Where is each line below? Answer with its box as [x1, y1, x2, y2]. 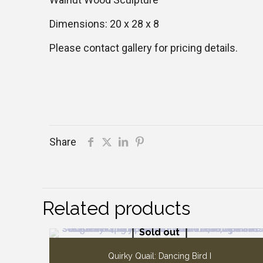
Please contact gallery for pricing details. [49, 42, 238, 54]
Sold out [139, 226, 180, 238]
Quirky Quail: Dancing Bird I [107, 251, 211, 261]
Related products [42, 197, 190, 219]
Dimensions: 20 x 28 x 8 [49, 18, 159, 30]
